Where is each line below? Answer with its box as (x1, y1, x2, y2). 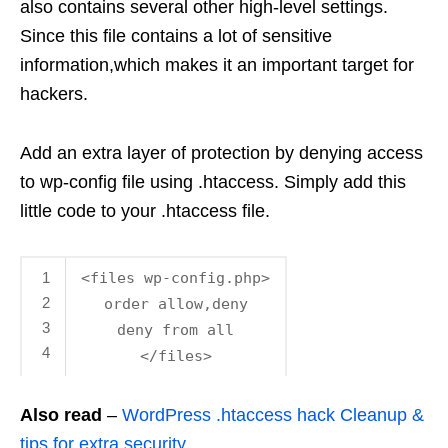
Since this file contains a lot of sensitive (20, 25, 332, 46)
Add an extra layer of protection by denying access (20, 142, 423, 163)
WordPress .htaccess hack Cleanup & (122, 404, 424, 425)
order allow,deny (103, 294, 248, 313)
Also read (20, 404, 102, 425)
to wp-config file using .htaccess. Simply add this (20, 171, 406, 192)
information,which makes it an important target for (20, 54, 414, 75)
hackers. (20, 83, 88, 104)
